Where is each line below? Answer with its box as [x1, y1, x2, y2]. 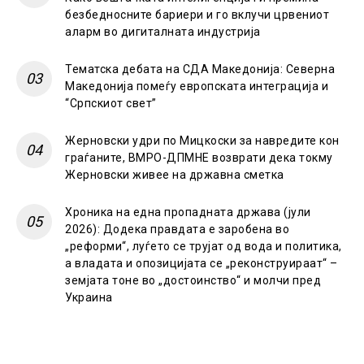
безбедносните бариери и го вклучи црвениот [65, 7, 329, 21]
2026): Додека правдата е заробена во [65, 222, 289, 236]
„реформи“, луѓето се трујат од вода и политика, [65, 239, 342, 253]
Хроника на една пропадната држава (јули [65, 205, 311, 219]
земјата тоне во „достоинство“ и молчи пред [65, 273, 321, 287]
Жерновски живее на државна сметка [65, 167, 284, 181]
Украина [65, 290, 113, 304]
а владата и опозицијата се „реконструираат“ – [65, 256, 338, 270]
